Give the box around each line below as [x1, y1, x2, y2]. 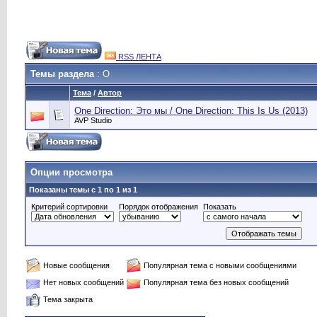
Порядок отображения [119, 202, 198, 211]
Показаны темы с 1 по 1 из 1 [29, 185, 137, 194]
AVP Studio [74, 116, 112, 125]
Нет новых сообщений [43, 278, 124, 287]
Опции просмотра [30, 167, 113, 178]
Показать [203, 202, 236, 211]
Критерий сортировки [31, 202, 108, 211]
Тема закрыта [43, 295, 93, 304]
